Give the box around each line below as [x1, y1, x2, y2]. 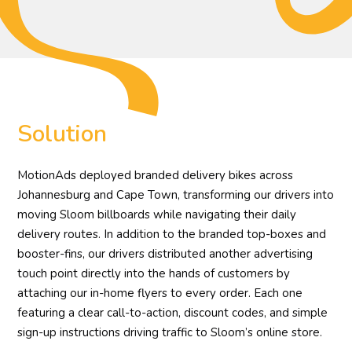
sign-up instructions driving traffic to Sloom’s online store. [17, 324, 323, 340]
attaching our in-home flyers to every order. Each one [17, 284, 303, 301]
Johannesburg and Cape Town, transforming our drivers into [17, 186, 335, 203]
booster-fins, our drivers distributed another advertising [17, 245, 313, 262]
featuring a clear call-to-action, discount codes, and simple [17, 304, 328, 321]
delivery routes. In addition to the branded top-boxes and [17, 225, 327, 242]
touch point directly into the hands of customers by [17, 265, 291, 281]
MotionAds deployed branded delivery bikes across [17, 167, 294, 183]
